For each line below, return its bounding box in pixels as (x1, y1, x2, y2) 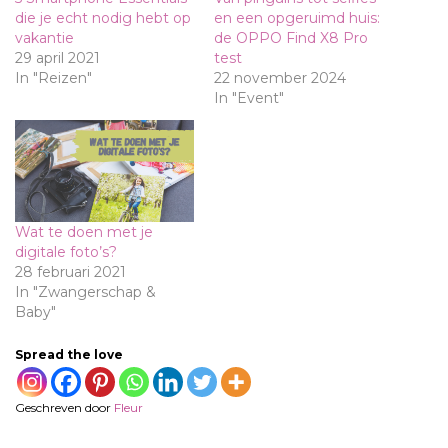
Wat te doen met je (15, 223, 153, 242)
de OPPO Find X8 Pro (214, 29, 368, 48)
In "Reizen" (15, 69, 92, 88)
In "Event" (214, 89, 284, 108)
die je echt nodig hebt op (15, 9, 191, 28)
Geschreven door (15, 400, 114, 416)
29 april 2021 (15, 49, 100, 68)
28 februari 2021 (15, 263, 126, 282)
